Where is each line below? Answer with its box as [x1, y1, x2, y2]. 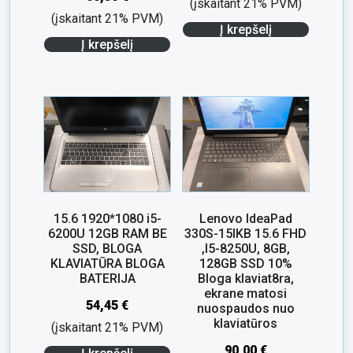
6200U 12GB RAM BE [47, 225, 167, 241]
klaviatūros [214, 315, 278, 331]
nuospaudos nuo [196, 300, 295, 316]
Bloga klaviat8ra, [197, 270, 294, 286]
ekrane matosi [204, 285, 288, 301]
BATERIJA [79, 270, 136, 286]
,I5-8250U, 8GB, [201, 240, 290, 256]
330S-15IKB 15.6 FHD [184, 225, 307, 241]
